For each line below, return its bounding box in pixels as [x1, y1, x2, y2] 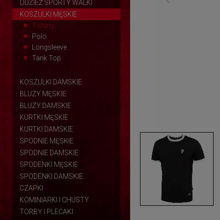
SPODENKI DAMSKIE [20, 172, 83, 180]
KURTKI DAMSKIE [20, 125, 73, 133]
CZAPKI [20, 184, 43, 192]
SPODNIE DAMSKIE [20, 148, 79, 157]
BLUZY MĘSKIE [20, 89, 66, 98]
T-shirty [32, 21, 55, 29]
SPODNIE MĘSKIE [20, 137, 74, 145]
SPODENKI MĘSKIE [20, 160, 78, 168]
